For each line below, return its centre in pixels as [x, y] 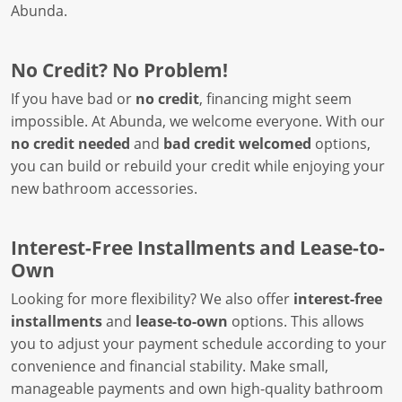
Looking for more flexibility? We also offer [152, 299]
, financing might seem [275, 99]
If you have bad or [73, 99]
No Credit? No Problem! [119, 70]
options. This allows [296, 321]
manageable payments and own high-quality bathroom [197, 389]
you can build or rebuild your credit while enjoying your [198, 166]
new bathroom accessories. [104, 188]
